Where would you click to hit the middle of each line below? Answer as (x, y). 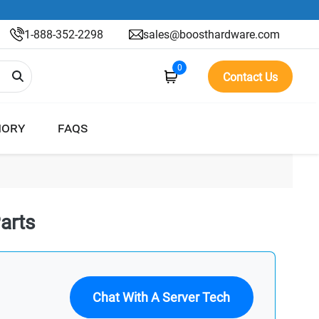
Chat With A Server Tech (162, 297)
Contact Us (250, 77)
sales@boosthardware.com (211, 34)
